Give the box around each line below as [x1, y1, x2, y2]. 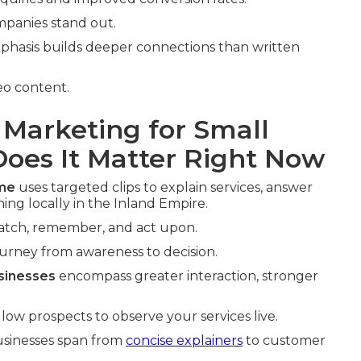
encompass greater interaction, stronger [56, 268, 318, 284]
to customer [243, 333, 326, 348]
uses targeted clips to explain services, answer [15, 180, 313, 195]
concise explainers [126, 333, 243, 348]
